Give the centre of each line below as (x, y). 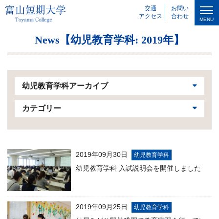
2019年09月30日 (102, 154)
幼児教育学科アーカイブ (65, 86)
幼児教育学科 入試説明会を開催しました (138, 168)
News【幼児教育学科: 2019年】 (109, 40)
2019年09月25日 (102, 207)
